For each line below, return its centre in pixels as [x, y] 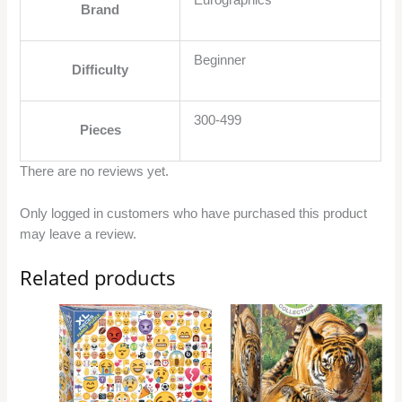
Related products [98, 278]
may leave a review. [79, 234]
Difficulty [100, 70]
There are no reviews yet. [95, 172]
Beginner [220, 61]
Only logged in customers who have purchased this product [194, 213]
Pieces [100, 131]
